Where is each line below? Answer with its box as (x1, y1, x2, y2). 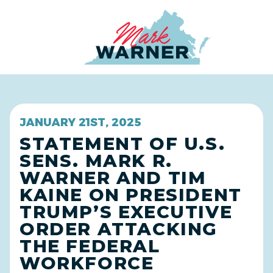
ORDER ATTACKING (19, 218, 218, 239)
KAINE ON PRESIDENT (19, 184, 242, 205)
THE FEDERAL (19, 235, 160, 257)
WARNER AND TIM (19, 167, 207, 188)
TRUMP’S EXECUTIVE (19, 201, 233, 222)
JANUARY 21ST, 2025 (19, 116, 141, 129)
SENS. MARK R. (19, 150, 172, 171)
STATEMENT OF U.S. (19, 133, 225, 154)
